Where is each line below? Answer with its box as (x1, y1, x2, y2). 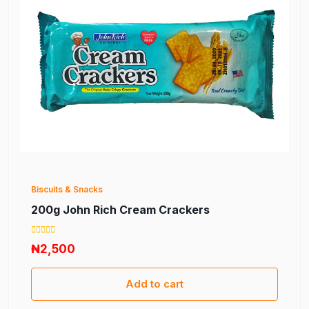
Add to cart (126, 277, 183, 291)
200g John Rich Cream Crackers (31, 203, 210, 217)
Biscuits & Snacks (31, 184, 103, 195)
